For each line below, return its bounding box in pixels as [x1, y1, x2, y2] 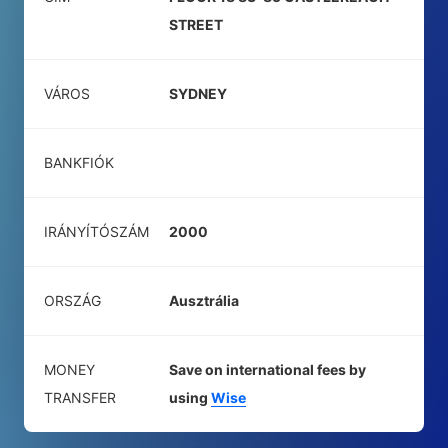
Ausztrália [169, 292, 239, 309]
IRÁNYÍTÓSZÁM [44, 223, 149, 240]
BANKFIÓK [44, 154, 114, 171]
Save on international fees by [169, 361, 366, 378]
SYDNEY [169, 85, 227, 102]
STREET [169, 16, 223, 33]
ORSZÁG [44, 292, 101, 309]
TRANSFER [44, 389, 116, 406]
